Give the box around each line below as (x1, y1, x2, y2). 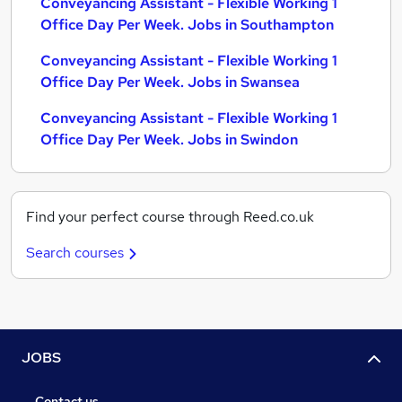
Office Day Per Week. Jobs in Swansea (40, 73, 300, 92)
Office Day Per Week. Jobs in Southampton (40, 15, 334, 34)
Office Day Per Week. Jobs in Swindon (40, 130, 298, 149)
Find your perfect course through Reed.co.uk (26, 207, 314, 226)
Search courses (26, 243, 124, 262)
